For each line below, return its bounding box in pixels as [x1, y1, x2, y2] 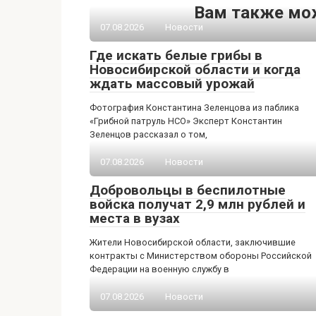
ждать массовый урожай [90, 75, 255, 92]
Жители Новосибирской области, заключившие [90, 237, 296, 248]
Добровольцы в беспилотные [90, 182, 286, 198]
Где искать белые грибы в [90, 47, 262, 63]
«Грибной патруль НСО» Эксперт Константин [90, 116, 282, 126]
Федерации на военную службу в [90, 264, 229, 274]
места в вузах [90, 210, 180, 226]
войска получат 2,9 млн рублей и [90, 196, 305, 212]
